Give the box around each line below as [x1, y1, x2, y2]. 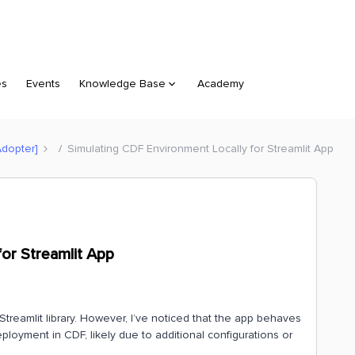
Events [26, 77, 60, 90]
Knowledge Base [79, 77, 166, 90]
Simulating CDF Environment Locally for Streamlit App [67, 141, 334, 155]
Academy [197, 77, 244, 90]
